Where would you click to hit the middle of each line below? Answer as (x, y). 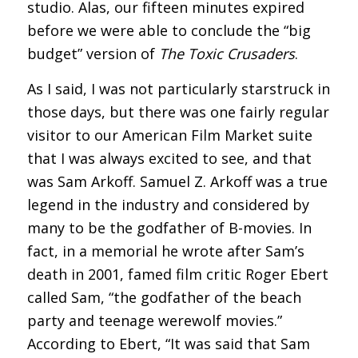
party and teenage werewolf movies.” (154, 321)
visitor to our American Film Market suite (169, 135)
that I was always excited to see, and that (169, 159)
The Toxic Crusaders (227, 53)
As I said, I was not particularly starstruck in (178, 89)
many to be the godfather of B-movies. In (169, 228)
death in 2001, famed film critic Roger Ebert (177, 274)
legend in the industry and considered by (168, 205)
